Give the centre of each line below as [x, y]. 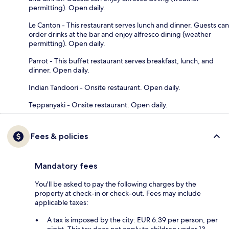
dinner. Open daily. [59, 70]
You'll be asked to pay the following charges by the [116, 184]
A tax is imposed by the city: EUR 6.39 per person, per [132, 220]
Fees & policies [59, 136]
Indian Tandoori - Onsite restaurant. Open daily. [105, 88]
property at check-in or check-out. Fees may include [118, 193]
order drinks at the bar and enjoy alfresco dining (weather [120, 35]
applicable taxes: [62, 203]
